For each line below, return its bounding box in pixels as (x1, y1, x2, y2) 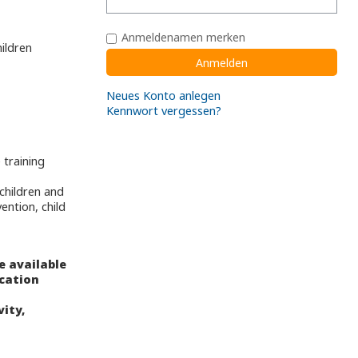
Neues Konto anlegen (105, 87, 221, 103)
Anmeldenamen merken (121, 30, 245, 46)
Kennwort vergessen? (105, 102, 221, 118)
